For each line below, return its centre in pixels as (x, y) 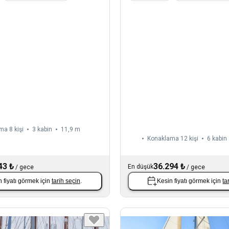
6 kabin (217, 138)
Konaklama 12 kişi (173, 138)
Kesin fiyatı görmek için (190, 181)
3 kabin (42, 129)
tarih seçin (66, 181)
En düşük (140, 166)
